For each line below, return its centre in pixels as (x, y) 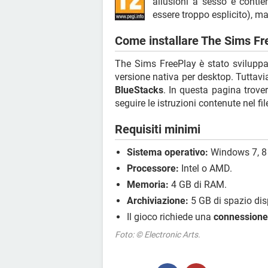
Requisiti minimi (158, 129)
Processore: (153, 168)
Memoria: (148, 184)
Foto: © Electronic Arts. (158, 234)
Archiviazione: (158, 200)
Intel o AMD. (205, 168)
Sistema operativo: (167, 152)
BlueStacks (139, 90)
